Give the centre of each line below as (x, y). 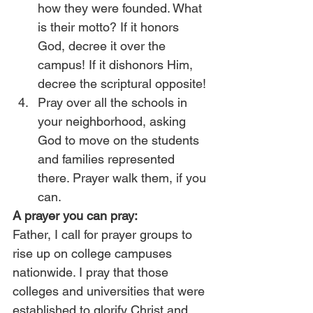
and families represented (108, 159)
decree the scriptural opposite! (122, 83)
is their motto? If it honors (110, 27)
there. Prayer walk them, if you (124, 178)
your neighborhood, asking (114, 121)
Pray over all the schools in (114, 102)
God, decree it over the (103, 46)
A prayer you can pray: (75, 216)
